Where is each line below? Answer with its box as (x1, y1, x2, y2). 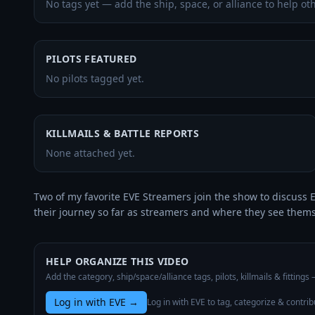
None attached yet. (46, 146, 135, 160)
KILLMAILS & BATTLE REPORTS (46, 127, 200, 140)
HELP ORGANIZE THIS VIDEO (46, 255, 189, 268)
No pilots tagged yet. (46, 72, 144, 85)
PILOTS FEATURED (46, 52, 137, 65)
